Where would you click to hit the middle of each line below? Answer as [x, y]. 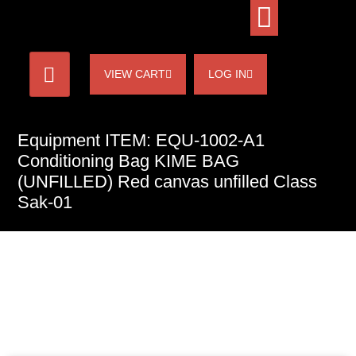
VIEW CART [134, 74]
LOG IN [227, 74]
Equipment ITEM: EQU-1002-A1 [141, 140]
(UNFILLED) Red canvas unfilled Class [167, 182]
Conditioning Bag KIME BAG [128, 161]
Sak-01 [45, 202]
